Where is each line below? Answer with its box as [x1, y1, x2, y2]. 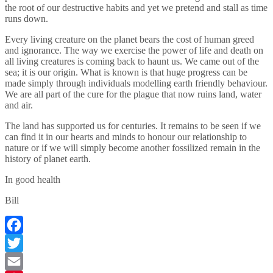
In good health [5, 174, 60, 185]
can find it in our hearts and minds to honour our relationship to [5, 131, 247, 142]
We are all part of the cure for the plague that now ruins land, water [5, 88, 261, 99]
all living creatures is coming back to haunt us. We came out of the [5, 55, 259, 66]
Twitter [5, 255, 32, 266]
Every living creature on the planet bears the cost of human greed [5, 34, 254, 44]
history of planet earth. [5, 153, 91, 164]
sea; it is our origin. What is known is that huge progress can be [5, 66, 247, 77]
